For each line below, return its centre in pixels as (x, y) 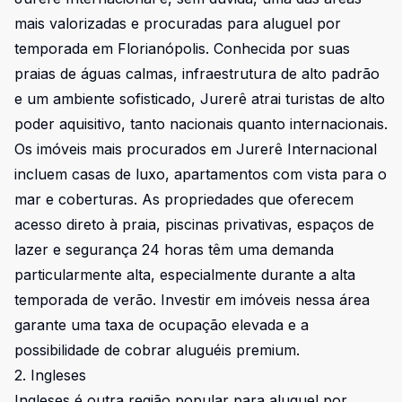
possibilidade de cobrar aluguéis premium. (157, 350)
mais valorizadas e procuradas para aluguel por (178, 23)
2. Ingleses (50, 375)
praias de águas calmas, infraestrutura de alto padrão (197, 74)
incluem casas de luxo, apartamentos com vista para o (201, 174)
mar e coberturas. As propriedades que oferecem (184, 199)
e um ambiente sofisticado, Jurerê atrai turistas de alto (200, 99)
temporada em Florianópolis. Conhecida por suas (182, 48)
